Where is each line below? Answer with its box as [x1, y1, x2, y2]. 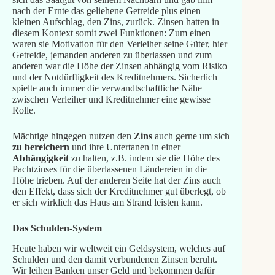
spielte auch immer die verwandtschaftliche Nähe [12, 82, 202, 93]
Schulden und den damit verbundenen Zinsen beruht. [12, 254, 217, 265]
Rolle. [12, 104, 36, 115]
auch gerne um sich [152, 130, 230, 141]
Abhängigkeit [12, 152, 69, 163]
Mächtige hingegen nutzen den [12, 130, 134, 141]
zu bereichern [12, 141, 69, 152]
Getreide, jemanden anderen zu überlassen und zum [12, 49, 212, 60]
